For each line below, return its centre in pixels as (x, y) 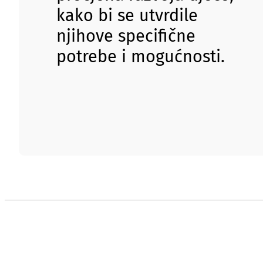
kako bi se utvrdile (127, 16)
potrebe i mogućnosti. (141, 57)
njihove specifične (126, 36)
